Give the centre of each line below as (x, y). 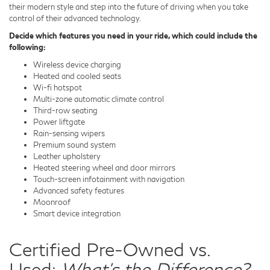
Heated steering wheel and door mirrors (104, 168)
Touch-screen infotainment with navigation (109, 179)
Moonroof (52, 202)
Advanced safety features (79, 191)
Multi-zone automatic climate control (99, 99)
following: (27, 47)
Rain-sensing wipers (69, 133)
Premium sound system (74, 145)
